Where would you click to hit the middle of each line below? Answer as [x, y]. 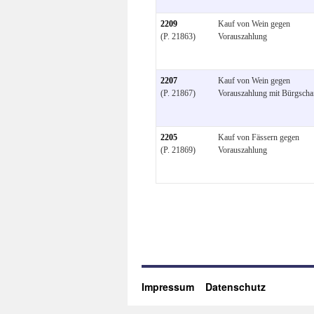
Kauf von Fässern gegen [259, 137]
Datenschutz [235, 287]
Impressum [173, 287]
